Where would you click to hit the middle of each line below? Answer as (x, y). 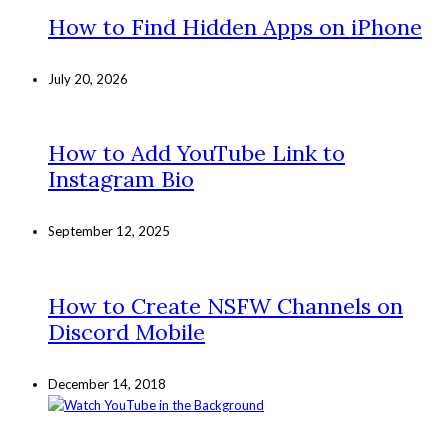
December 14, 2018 (107, 383)
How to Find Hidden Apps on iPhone (235, 26)
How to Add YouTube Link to (196, 153)
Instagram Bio (121, 179)
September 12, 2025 (109, 231)
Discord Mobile (126, 331)
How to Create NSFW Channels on (225, 305)
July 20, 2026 (88, 78)
